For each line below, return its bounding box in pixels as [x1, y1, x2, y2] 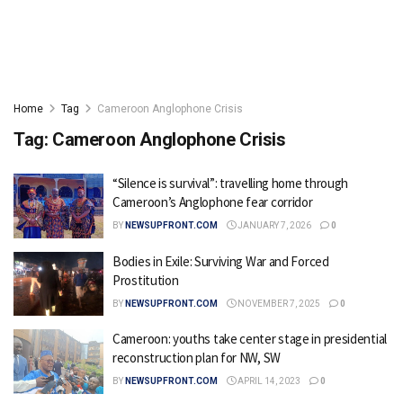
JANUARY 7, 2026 [236, 220, 311, 230]
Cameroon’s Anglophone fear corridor [112, 193, 313, 210]
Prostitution [112, 271, 179, 289]
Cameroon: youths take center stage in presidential [112, 330, 387, 347]
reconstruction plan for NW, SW [112, 349, 281, 366]
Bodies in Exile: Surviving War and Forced [112, 252, 329, 270]
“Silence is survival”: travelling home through [112, 175, 349, 192]
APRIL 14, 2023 [236, 376, 300, 386]
